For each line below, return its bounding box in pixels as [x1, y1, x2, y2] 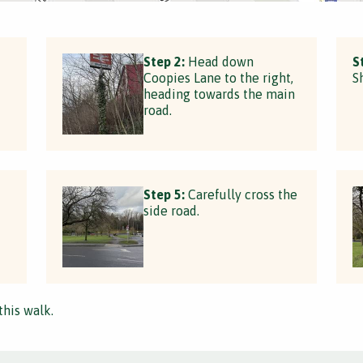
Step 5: [143, 187, 186, 202]
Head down [185, 54, 254, 69]
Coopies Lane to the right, [143, 70, 294, 85]
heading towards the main [143, 87, 296, 101]
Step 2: [143, 54, 186, 69]
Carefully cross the [185, 187, 298, 202]
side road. [143, 203, 200, 218]
